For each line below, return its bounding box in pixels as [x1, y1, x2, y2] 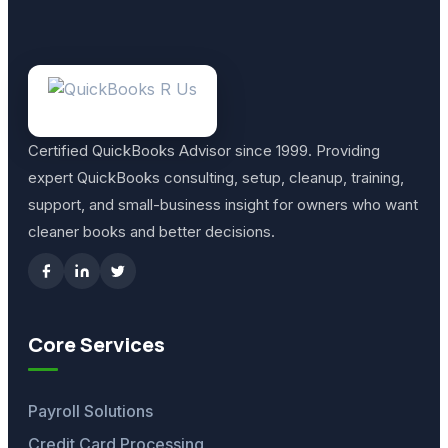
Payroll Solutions [28, 401, 153, 421]
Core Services [28, 331, 165, 358]
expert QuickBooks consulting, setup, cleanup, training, [28, 168, 404, 187]
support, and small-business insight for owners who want [28, 195, 418, 214]
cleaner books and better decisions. [28, 222, 275, 241]
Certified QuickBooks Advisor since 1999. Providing [28, 141, 380, 160]
